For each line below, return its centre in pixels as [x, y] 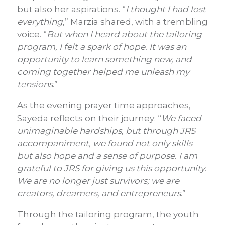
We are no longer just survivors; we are [98, 181]
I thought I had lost [166, 9]
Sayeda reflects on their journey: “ [89, 118]
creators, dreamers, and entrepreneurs [99, 194]
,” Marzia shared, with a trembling [135, 22]
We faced [181, 118]
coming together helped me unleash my [103, 72]
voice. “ [32, 34]
